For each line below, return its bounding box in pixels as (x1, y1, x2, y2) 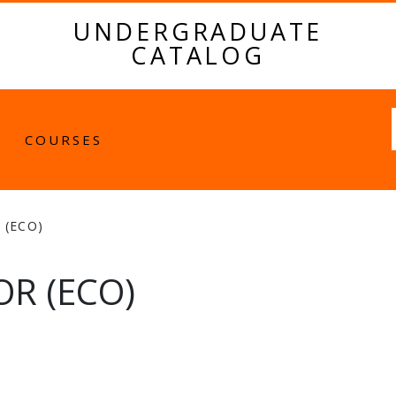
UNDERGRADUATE (72, 15, 324, 49)
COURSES (24, 131, 103, 149)
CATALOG (131, 39, 265, 72)
